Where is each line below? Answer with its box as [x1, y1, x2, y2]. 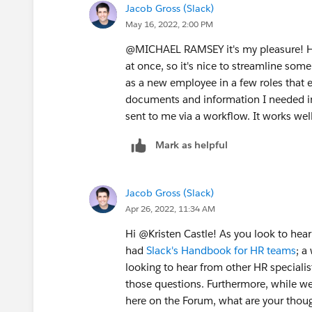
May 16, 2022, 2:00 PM [125, 17, 213, 30]
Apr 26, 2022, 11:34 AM [125, 202, 215, 214]
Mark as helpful [155, 138, 228, 151]
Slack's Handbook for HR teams [146, 243, 296, 257]
